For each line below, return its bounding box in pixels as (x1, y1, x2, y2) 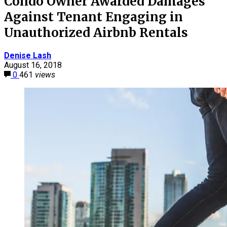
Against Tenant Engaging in (4, 9, 183, 25)
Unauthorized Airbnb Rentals (4, 24, 188, 41)
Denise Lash (4, 50, 51, 60)
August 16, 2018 (4, 60, 62, 70)
